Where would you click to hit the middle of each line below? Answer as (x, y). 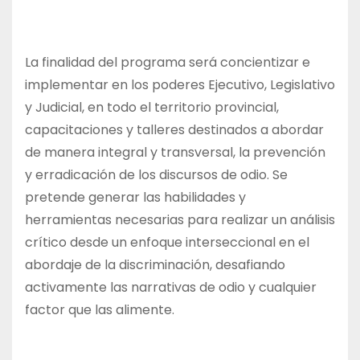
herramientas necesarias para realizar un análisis (180, 220)
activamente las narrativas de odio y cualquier (171, 288)
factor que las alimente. (100, 310)
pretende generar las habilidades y (135, 198)
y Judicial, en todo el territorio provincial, (152, 108)
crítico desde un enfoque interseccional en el (167, 243)
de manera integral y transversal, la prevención (175, 153)
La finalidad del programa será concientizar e (168, 63)
